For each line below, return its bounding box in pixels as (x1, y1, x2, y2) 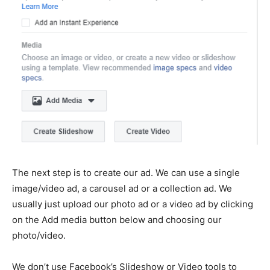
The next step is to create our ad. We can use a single (12, 167, 240, 179)
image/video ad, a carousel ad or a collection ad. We (12, 183, 232, 195)
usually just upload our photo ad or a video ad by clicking (12, 198, 253, 210)
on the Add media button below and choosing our (12, 214, 222, 226)
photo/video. (12, 230, 66, 242)
